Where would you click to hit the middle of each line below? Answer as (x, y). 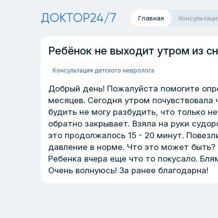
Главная (151, 18)
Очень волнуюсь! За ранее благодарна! (128, 170)
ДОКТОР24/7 (79, 18)
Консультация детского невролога (103, 70)
